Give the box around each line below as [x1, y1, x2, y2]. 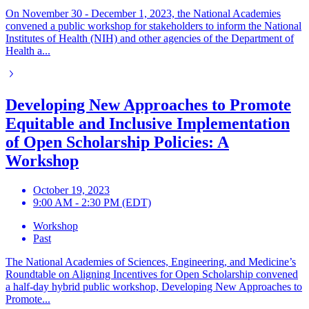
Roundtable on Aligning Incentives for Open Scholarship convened [6, 268, 298, 281]
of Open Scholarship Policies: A [6, 133, 229, 152]
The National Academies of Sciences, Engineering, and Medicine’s [6, 256, 296, 268]
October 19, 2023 [33, 184, 110, 197]
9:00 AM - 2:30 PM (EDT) [33, 197, 151, 209]
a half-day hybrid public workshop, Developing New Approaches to [6, 281, 302, 293]
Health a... [6, 45, 50, 57]
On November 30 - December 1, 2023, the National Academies [6, 8, 281, 20]
